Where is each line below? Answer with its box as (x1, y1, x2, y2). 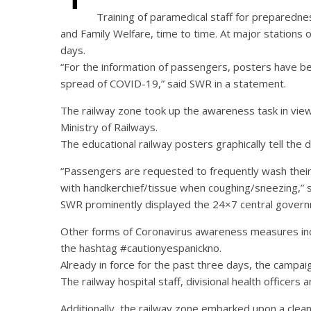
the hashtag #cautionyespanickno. (60, 241, 221, 255)
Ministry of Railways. (60, 120, 158, 135)
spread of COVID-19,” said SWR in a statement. (60, 76, 286, 91)
